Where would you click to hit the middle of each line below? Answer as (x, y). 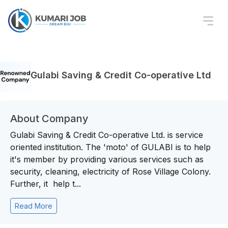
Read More (34, 206)
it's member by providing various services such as (107, 159)
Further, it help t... (46, 184)
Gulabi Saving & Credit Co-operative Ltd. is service (107, 135)
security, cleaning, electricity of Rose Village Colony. (110, 172)
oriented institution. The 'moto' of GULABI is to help (110, 147)
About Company (49, 119)
